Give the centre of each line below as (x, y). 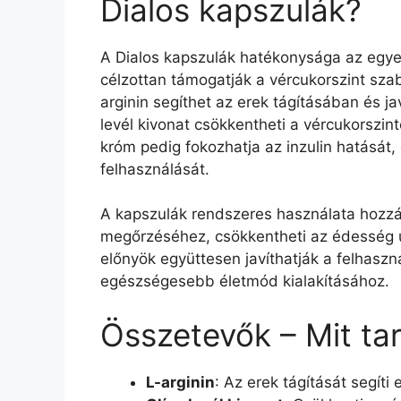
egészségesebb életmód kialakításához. (245, 282)
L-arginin (180, 382)
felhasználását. (155, 169)
